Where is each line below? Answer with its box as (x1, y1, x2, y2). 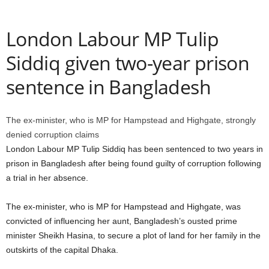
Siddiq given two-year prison (6, 50, 250, 76)
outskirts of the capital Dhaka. (6, 245, 118, 255)
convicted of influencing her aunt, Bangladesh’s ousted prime (6, 216, 237, 226)
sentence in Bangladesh (6, 74, 211, 100)
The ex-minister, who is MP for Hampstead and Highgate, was (6, 202, 241, 211)
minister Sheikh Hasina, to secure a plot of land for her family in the (6, 231, 261, 240)
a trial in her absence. (6, 173, 88, 183)
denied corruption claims (6, 130, 99, 139)
